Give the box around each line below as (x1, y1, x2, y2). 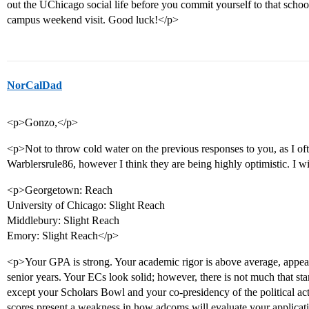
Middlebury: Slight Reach (7, 215, 119, 226)
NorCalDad (7, 79, 62, 91)
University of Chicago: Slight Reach (7, 199, 165, 211)
